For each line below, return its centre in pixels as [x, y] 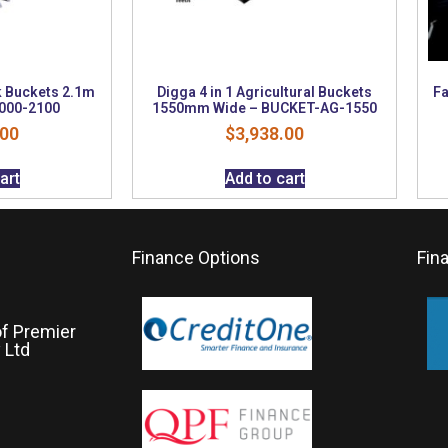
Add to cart [264, 178]
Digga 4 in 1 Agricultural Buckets [264, 91]
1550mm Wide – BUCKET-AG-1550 [264, 107]
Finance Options [196, 257]
